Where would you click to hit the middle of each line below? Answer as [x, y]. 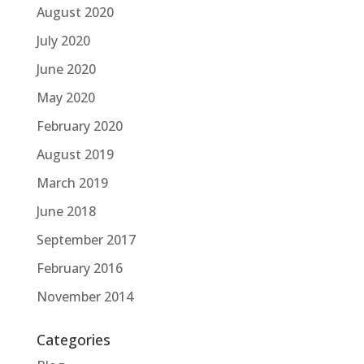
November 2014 [84, 296]
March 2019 [72, 182]
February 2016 [79, 268]
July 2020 [63, 40]
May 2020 [65, 97]
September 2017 [86, 239]
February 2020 [79, 126]
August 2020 [75, 12]
